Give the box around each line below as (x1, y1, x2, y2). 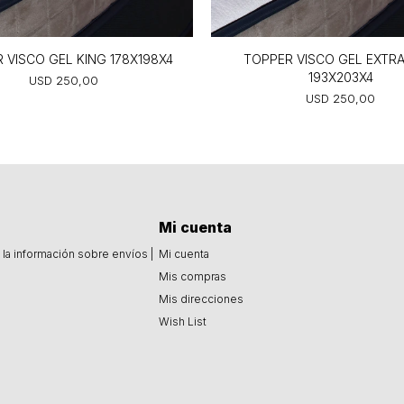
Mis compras (158, 269, 226, 283)
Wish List (158, 314, 207, 328)
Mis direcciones (158, 291, 243, 306)
